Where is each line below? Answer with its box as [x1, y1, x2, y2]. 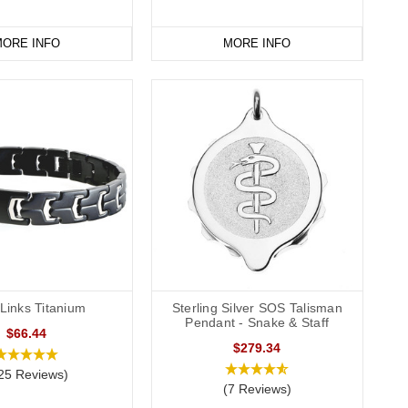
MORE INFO [222, 36, 291, 50]
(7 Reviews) [222, 382, 291, 397]
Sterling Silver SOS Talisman [171, 301, 342, 316]
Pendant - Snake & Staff [185, 315, 330, 331]
